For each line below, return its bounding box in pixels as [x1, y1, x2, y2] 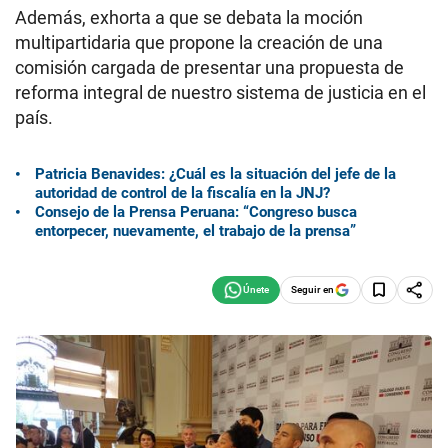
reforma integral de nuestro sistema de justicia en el [15, 82, 426, 103]
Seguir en [291, 283, 334, 295]
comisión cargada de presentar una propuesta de [15, 57, 404, 78]
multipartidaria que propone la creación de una [15, 32, 383, 53]
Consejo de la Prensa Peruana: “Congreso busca [35, 202, 357, 221]
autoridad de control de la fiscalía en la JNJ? [35, 183, 330, 202]
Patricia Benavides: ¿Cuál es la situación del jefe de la [35, 164, 396, 183]
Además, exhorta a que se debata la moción [15, 7, 363, 28]
